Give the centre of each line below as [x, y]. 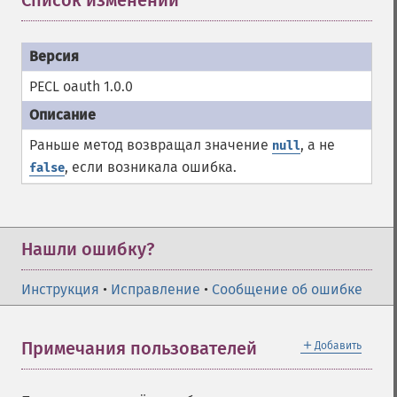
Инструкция [60, 289]
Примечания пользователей [139, 348]
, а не [318, 145]
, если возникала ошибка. [151, 167]
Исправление [156, 289]
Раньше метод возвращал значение [151, 145]
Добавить [338, 346]
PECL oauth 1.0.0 [81, 86]
